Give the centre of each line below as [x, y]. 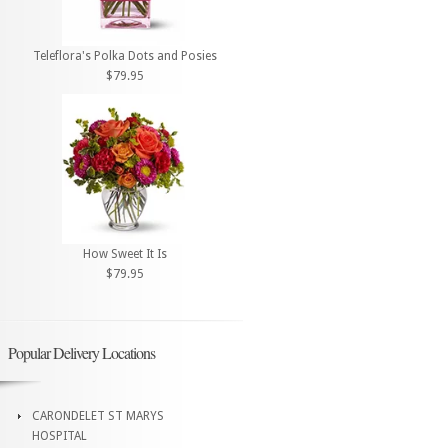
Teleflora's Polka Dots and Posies [125, 56]
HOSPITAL [59, 435]
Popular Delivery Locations [81, 352]
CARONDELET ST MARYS [98, 415]
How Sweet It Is [125, 253]
